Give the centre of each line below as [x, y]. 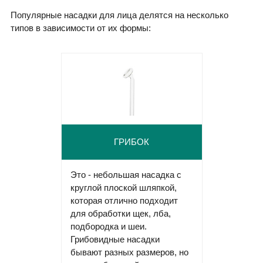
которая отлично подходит [124, 200]
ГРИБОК [131, 142]
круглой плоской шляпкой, [123, 187]
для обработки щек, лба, [120, 213]
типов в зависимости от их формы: [81, 28]
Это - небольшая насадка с [126, 174]
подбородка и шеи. [108, 226]
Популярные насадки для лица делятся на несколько [119, 15]
